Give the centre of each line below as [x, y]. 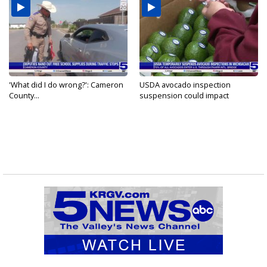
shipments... [161, 106]
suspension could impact [184, 96]
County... [24, 96]
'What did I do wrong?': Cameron [66, 85]
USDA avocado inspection [185, 85]
